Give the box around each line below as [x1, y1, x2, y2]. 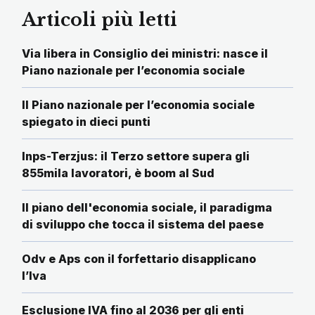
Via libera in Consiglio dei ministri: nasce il [22, 46, 268, 61]
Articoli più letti [22, 9, 177, 32]
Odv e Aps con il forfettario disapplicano [22, 252, 256, 266]
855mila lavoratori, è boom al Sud [22, 166, 214, 181]
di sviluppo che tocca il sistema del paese [22, 217, 264, 232]
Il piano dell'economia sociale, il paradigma [22, 200, 272, 215]
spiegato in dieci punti [22, 115, 150, 129]
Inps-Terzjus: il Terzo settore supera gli [22, 149, 250, 164]
